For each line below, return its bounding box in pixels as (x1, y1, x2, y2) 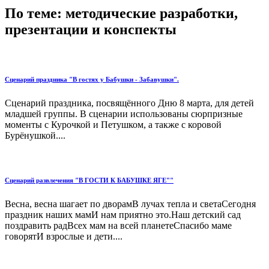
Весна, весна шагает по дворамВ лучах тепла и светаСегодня (5, 198, 256, 209)
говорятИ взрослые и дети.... (5, 231, 122, 241)
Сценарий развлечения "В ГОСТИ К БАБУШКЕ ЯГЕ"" (5, 176, 174, 184)
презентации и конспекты (5, 21, 177, 37)
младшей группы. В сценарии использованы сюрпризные (5, 108, 243, 119)
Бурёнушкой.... (5, 130, 65, 141)
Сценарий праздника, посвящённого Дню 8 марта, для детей (5, 97, 254, 108)
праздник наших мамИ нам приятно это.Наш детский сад (5, 209, 241, 220)
